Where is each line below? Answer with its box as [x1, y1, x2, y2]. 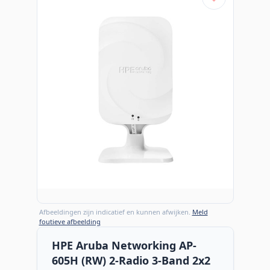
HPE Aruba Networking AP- [51, 237, 196, 253]
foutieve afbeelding [39, 216, 101, 226]
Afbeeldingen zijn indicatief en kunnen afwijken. [39, 207, 192, 216]
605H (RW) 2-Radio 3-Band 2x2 [51, 253, 210, 268]
